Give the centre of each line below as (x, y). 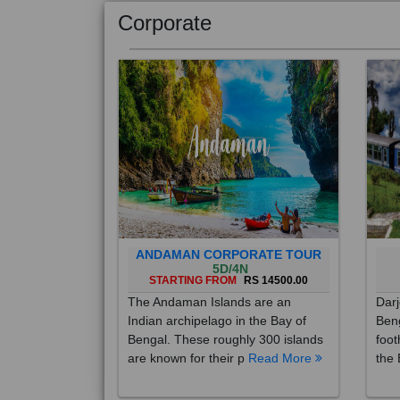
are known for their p (188, 338)
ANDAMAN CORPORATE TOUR (228, 235)
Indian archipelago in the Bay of (217, 301)
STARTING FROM (194, 261)
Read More (282, 338)
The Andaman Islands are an (209, 282)
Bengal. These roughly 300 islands (225, 320)
